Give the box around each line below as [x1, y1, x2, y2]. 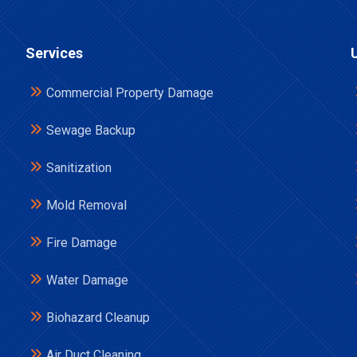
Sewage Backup [46, 123, 135, 138]
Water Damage [46, 273, 128, 288]
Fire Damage [46, 235, 117, 250]
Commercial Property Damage [46, 85, 214, 100]
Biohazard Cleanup [46, 310, 150, 325]
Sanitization [46, 160, 112, 175]
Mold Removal [46, 198, 127, 213]
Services [25, 45, 83, 61]
